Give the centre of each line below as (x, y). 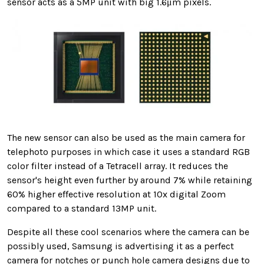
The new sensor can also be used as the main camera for (126, 138)
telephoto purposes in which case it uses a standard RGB (128, 152)
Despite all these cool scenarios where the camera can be (128, 232)
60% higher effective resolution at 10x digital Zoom (116, 194)
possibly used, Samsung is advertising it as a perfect (121, 246)
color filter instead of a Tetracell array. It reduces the (118, 166)
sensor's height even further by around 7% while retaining (130, 180)
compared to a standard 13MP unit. (82, 209)
